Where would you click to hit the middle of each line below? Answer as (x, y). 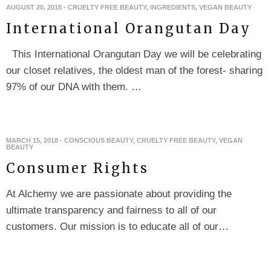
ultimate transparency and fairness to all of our (111, 211)
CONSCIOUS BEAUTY (99, 141)
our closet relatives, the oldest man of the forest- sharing (134, 71)
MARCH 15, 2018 (32, 141)
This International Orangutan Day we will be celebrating (134, 54)
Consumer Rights (77, 168)
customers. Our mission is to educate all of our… (117, 227)
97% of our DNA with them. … (74, 87)
